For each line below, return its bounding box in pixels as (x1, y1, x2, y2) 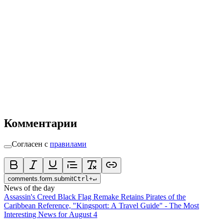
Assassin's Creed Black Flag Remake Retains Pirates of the (4, 193, 186, 201)
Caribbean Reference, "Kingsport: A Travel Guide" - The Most (4, 201, 199, 210)
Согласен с (12, 140, 48, 149)
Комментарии (4, 117, 77, 130)
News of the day (4, 184, 55, 193)
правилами (50, 140, 87, 149)
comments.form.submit (8, 175, 73, 183)
